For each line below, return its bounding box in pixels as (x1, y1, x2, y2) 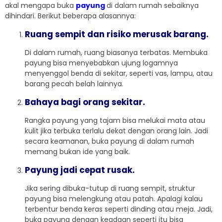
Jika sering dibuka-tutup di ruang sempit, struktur (25, 183, 195, 194)
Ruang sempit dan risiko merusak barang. (25, 28, 209, 41)
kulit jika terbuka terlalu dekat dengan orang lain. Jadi (25, 126, 208, 136)
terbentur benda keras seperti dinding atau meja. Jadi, (25, 204, 213, 215)
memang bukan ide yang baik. (25, 147, 130, 157)
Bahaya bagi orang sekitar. (25, 96, 145, 109)
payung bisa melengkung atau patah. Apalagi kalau (25, 194, 203, 204)
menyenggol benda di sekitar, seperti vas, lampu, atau (25, 68, 213, 79)
